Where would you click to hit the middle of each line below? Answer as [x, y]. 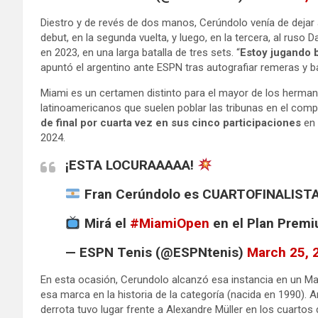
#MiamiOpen [169, 223]
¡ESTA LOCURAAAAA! [131, 165]
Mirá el [105, 223]
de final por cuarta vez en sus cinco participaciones [172, 122]
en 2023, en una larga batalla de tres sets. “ [140, 52]
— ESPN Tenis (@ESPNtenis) [156, 252]
